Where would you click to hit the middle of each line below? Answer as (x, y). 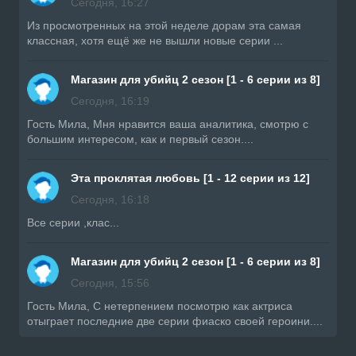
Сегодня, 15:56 (110, 282)
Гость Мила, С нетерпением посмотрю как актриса (160, 306)
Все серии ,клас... (73, 222)
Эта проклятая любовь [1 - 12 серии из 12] (190, 178)
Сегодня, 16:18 (110, 199)
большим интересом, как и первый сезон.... (140, 139)
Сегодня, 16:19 (110, 101)
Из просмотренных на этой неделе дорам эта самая (164, 25)
